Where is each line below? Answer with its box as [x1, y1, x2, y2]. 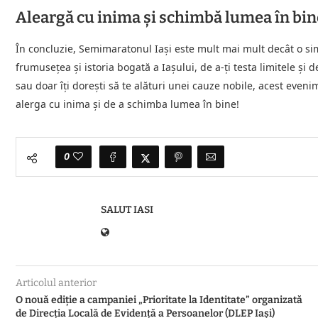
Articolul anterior [16, 276, 97, 289]
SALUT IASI [101, 203, 153, 216]
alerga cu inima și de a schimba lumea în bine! [16, 97, 239, 111]
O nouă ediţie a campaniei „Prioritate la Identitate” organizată [16, 293, 302, 306]
